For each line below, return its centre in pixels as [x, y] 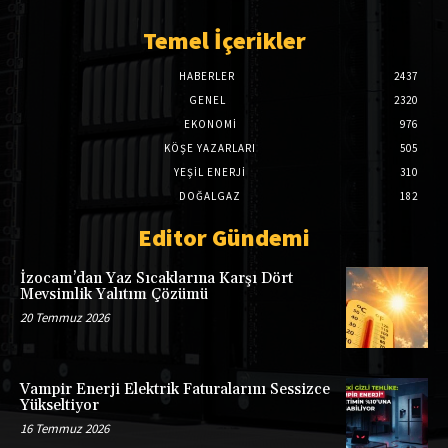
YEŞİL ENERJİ [210, 171]
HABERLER [207, 75]
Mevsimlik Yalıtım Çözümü [114, 294]
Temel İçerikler [224, 40]
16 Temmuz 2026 [64, 429]
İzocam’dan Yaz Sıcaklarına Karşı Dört [156, 278]
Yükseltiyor [59, 406]
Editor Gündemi [224, 237]
